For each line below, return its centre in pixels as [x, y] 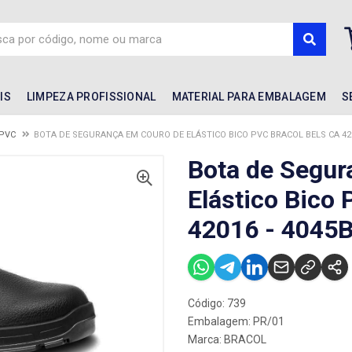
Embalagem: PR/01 [236, 321]
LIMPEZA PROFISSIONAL [91, 97]
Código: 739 [217, 303]
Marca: [206, 339]
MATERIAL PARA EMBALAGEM [249, 97]
